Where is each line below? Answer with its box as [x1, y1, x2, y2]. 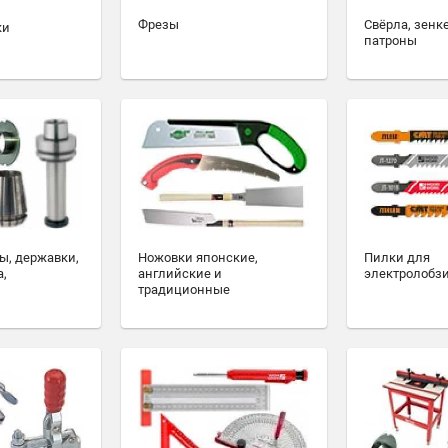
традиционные [138, 281, 230, 297]
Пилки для [364, 249, 430, 265]
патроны [364, 33, 417, 49]
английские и [138, 265, 222, 281]
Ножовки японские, [138, 249, 258, 265]
